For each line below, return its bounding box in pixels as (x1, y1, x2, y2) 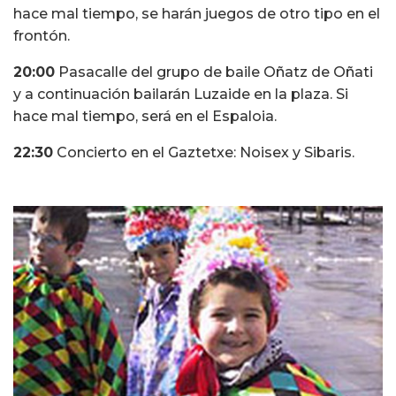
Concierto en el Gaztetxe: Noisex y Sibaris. (53, 144, 354, 162)
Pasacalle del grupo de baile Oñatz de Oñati (55, 64, 373, 81)
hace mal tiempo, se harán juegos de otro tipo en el (13, 5, 380, 23)
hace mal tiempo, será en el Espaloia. (13, 108, 277, 126)
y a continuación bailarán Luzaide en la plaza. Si (13, 86, 348, 103)
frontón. (13, 27, 70, 45)
